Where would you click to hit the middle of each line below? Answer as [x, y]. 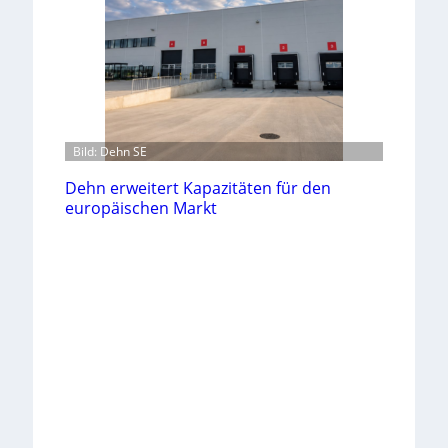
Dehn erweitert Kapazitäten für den [197, 187]
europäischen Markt [140, 207]
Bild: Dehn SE [109, 151]
